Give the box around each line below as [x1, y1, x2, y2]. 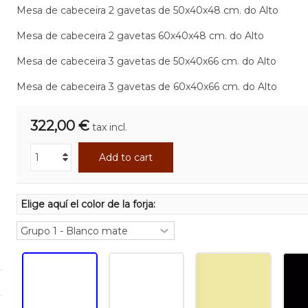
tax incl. [91, 121, 127, 133]
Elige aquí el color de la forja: [20, 198, 158, 210]
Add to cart [98, 151, 153, 164]
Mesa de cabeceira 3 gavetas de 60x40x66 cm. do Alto [16, 80, 277, 93]
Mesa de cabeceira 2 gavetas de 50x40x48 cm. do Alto [16, 4, 278, 16]
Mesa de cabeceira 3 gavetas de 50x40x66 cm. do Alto [16, 55, 276, 67]
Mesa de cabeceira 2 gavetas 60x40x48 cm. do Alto [16, 30, 264, 42]
